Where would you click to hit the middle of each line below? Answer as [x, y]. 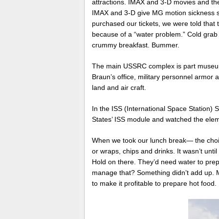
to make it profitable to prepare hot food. [154, 184]
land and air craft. [119, 88]
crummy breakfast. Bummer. [136, 45]
